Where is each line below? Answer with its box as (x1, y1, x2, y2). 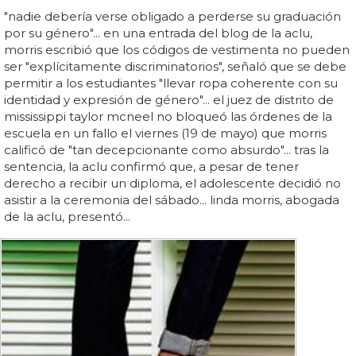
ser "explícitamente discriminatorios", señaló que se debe (4, 59, 346, 75)
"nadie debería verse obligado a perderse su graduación (4, 9, 341, 25)
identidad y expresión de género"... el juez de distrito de (4, 92, 334, 108)
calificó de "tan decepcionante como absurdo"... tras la (4, 142, 329, 158)
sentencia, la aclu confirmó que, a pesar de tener (4, 159, 299, 175)
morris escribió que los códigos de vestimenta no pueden (4, 42, 350, 58)
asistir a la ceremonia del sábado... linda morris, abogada (4, 192, 339, 208)
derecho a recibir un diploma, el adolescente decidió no (4, 176, 341, 192)
